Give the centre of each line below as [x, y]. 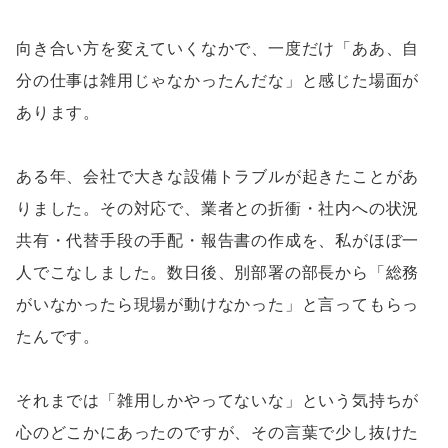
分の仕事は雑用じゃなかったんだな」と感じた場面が [218, 81]
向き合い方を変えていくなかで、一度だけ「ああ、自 [218, 49]
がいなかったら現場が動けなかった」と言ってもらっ [218, 305]
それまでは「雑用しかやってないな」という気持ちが [218, 401]
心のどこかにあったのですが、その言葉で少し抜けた [218, 433]
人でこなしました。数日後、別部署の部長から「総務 [218, 273]
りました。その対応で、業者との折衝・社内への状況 [218, 209]
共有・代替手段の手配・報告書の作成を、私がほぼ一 [218, 241]
